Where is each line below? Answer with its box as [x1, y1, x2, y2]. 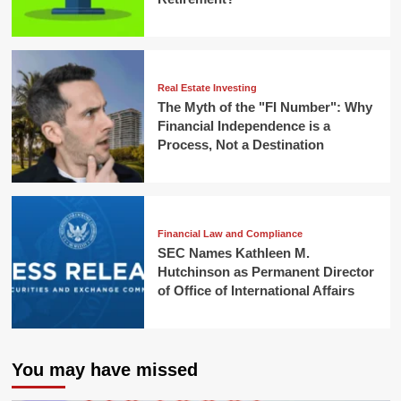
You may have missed [11, 360, 198, 380]
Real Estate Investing [157, 82, 257, 94]
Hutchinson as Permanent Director [157, 264, 374, 280]
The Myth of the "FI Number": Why [157, 99, 372, 115]
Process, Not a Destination [157, 137, 324, 153]
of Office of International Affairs [157, 283, 354, 299]
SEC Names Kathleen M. [157, 245, 310, 261]
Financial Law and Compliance [157, 228, 303, 240]
